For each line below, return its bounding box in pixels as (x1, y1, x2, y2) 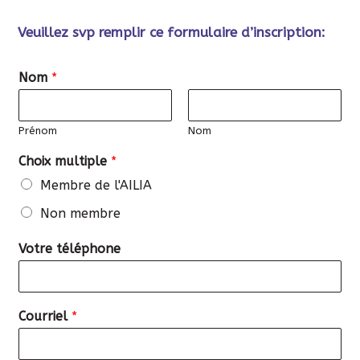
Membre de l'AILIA (40, 177, 153, 193)
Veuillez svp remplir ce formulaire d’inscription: (18, 23, 326, 40)
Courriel (18, 308, 72, 324)
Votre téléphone (18, 240, 121, 256)
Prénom (18, 124, 58, 137)
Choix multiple (18, 153, 112, 169)
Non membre (40, 205, 121, 221)
